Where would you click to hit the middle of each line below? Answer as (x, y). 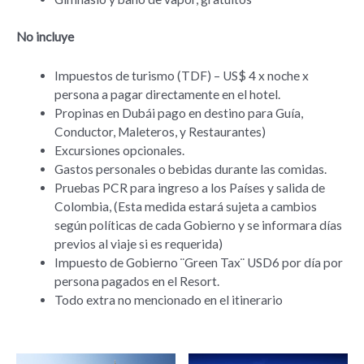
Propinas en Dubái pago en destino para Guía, (178, 113)
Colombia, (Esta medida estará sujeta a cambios (185, 206)
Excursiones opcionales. (119, 150)
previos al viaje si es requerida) (138, 243)
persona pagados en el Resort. (136, 281)
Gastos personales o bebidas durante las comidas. (190, 169)
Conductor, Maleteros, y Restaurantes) (160, 131)
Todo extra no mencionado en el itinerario (168, 299)
